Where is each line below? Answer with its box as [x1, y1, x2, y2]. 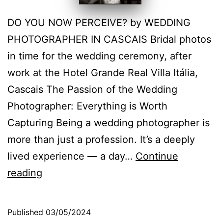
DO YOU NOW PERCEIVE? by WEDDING [7, 17, 191, 29]
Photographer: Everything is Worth [7, 100, 167, 112]
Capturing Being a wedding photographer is [7, 117, 210, 129]
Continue [136, 150, 178, 163]
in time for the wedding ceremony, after [7, 50, 192, 62]
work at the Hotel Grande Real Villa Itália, [7, 67, 198, 79]
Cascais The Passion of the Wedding [7, 83, 177, 96]
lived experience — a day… [7, 150, 136, 163]
